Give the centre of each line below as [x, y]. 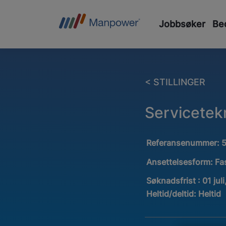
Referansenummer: [184, 143]
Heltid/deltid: [173, 194]
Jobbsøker [182, 24]
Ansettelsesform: [181, 162]
